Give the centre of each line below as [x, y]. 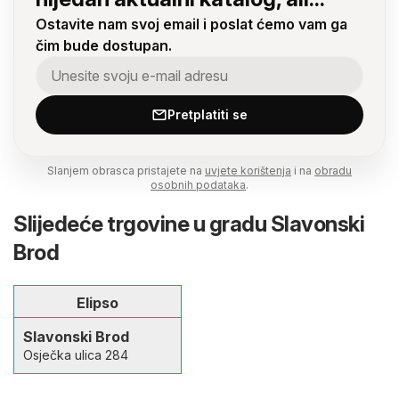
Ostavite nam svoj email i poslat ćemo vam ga [191, 24]
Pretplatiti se [208, 114]
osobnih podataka [198, 184]
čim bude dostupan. [104, 45]
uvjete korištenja [248, 170]
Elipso [98, 302]
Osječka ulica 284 [76, 354]
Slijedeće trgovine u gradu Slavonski [189, 224]
